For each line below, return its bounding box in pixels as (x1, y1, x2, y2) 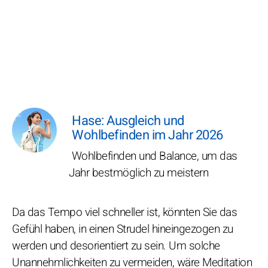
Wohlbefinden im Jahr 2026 (72, 126, 223, 145)
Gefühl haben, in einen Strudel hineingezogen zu (12, 221, 233, 238)
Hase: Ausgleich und (72, 111, 184, 131)
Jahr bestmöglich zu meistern (69, 165, 208, 182)
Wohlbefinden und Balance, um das (69, 148, 237, 165)
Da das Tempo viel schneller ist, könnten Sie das (12, 204, 237, 221)
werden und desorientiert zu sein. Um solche (12, 237, 220, 255)
